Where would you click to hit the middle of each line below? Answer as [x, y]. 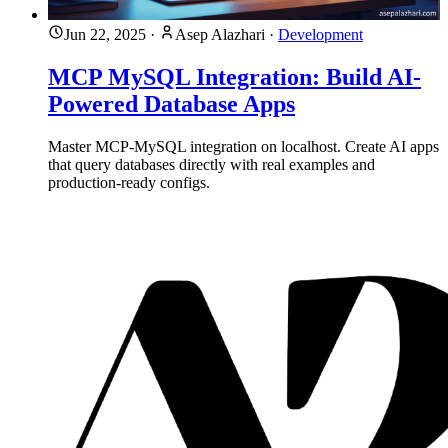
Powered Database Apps [171, 104]
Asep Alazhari [220, 35]
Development [320, 35]
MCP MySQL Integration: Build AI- [234, 77]
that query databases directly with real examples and [211, 164]
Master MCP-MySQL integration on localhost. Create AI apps [243, 146]
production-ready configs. [129, 182]
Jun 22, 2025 [105, 35]
